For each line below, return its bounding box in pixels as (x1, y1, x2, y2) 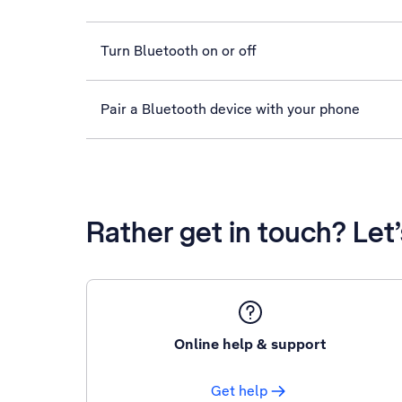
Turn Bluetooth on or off (100, 41, 257, 60)
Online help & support (173, 335, 327, 354)
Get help (211, 381, 268, 400)
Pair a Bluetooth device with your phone (100, 100, 360, 118)
